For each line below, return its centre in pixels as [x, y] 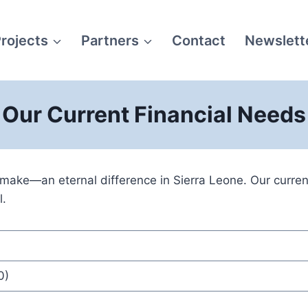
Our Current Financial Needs [154, 114]
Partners [110, 40]
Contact [199, 40]
